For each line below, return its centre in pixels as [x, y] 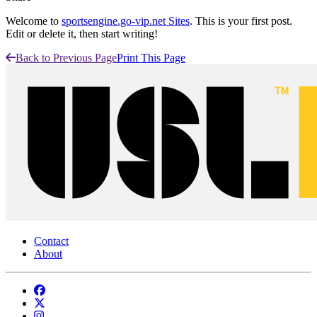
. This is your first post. [241, 21]
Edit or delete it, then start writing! [82, 33]
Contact [51, 241]
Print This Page [151, 57]
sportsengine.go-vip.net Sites [126, 21]
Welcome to [34, 21]
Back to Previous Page [66, 57]
